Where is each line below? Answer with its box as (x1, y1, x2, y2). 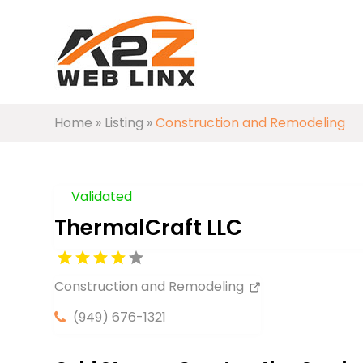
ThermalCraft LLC (54, 212, 243, 242)
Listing (105, 113, 144, 132)
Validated (71, 186, 133, 206)
